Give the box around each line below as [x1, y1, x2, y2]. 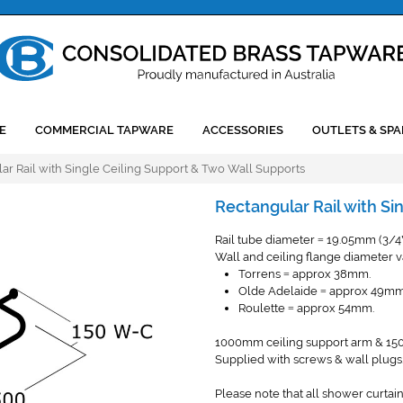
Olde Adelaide [238, 283, 320, 298]
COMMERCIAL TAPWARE [35, 122, 174, 137]
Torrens [238, 266, 283, 281]
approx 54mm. [294, 300, 374, 315]
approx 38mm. [290, 266, 371, 281]
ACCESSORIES [202, 122, 283, 137]
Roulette [238, 300, 288, 315]
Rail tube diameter [215, 232, 318, 246]
